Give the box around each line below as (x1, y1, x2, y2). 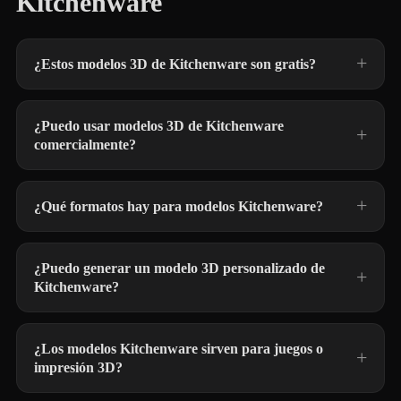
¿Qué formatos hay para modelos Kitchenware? (34, 199, 323, 214)
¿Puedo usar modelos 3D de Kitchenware (34, 118, 284, 133)
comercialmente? (34, 137, 136, 152)
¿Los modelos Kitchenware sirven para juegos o (34, 341, 323, 356)
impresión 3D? (34, 360, 123, 375)
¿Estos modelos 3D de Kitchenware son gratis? (34, 56, 316, 72)
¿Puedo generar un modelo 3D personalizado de (34, 260, 325, 276)
